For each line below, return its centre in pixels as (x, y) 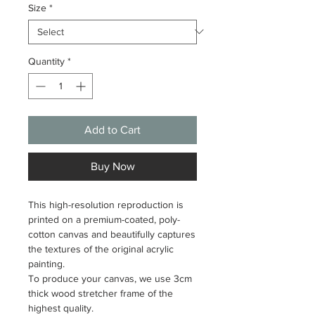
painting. (46, 263)
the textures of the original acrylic (101, 249)
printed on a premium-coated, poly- (104, 219)
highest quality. (62, 308)
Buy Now (112, 166)
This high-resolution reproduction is (106, 204)
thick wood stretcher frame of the (101, 293)
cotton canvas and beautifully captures (112, 234)
